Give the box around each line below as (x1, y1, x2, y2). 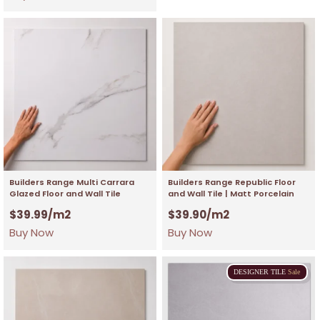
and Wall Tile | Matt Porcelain (168, 187, 295, 199)
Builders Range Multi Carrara (9, 176, 134, 188)
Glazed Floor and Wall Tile (9, 187, 121, 199)
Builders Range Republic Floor (168, 176, 296, 188)
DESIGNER (234, 268, 269, 276)
